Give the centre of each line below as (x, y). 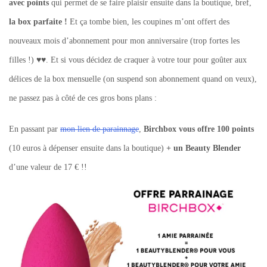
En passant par (35, 129)
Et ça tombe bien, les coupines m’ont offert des (148, 21)
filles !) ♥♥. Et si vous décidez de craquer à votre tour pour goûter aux (128, 60)
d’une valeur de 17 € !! (48, 167)
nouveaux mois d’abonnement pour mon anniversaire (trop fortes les (124, 41)
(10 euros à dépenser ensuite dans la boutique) (86, 148)
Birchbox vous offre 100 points (198, 129)
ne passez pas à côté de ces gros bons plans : (83, 98)
